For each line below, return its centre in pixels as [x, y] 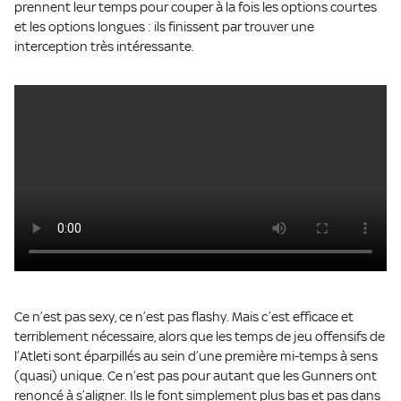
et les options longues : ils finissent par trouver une [164, 26]
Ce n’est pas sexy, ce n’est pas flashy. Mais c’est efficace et [184, 316]
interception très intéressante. [104, 46]
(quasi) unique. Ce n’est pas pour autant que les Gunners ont [196, 375]
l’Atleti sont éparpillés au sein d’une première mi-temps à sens [196, 355]
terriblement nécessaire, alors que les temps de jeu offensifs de [200, 336]
